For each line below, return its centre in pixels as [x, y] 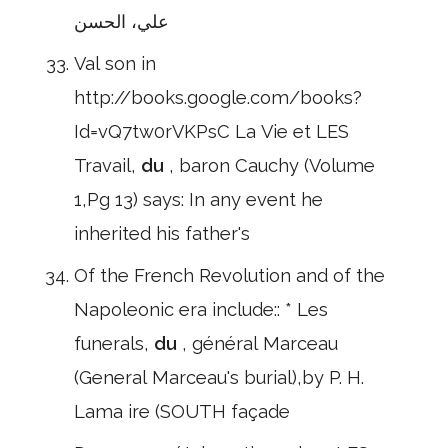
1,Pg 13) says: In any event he [198, 199]
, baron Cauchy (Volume [272, 165]
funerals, [114, 343]
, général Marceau [260, 343]
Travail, [107, 165]
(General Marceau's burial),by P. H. [219, 377]
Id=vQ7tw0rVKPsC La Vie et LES [211, 131]
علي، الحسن [121, 21]
